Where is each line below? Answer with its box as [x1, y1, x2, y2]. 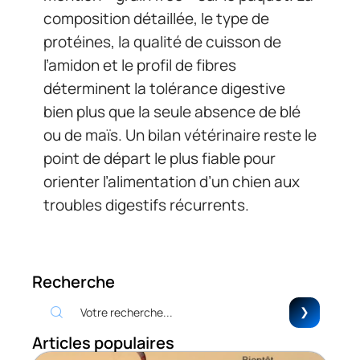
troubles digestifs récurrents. [43, 194, 249, 215]
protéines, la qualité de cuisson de [43, 31, 281, 52]
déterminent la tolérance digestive [43, 77, 285, 99]
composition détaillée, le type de [43, 7, 269, 29]
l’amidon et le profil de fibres [43, 54, 236, 76]
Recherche [32, 270, 115, 292]
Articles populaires [32, 331, 174, 354]
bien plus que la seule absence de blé [43, 100, 301, 122]
